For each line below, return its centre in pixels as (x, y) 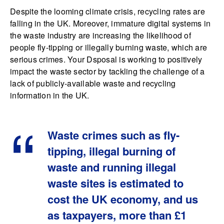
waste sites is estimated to (115, 183)
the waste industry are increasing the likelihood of (100, 35)
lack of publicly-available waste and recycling (93, 83)
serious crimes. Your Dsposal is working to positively (106, 59)
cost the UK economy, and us (123, 199)
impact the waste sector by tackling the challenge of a (107, 71)
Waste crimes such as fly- (113, 135)
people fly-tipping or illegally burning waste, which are (108, 47)
